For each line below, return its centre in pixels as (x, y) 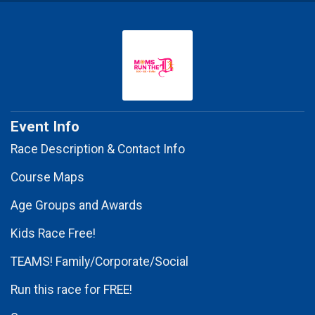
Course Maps (47, 177)
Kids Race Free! (53, 233)
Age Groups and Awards (77, 205)
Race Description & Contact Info (98, 149)
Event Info (45, 126)
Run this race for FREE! (71, 289)
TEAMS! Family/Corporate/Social (99, 261)
